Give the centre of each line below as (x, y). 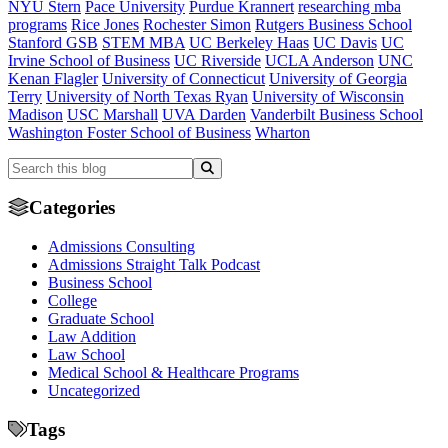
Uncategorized (94, 390)
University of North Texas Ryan (147, 96)
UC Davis (345, 42)
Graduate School (101, 318)
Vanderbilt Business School (336, 114)
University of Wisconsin (328, 96)
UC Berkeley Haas (249, 42)
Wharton (282, 132)
